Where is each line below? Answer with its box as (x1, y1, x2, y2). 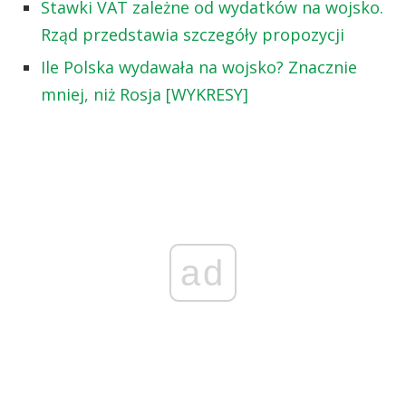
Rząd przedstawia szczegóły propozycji (41, 23, 344, 45)
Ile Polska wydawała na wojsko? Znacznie (41, 55, 357, 78)
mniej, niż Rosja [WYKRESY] (41, 82, 248, 105)
